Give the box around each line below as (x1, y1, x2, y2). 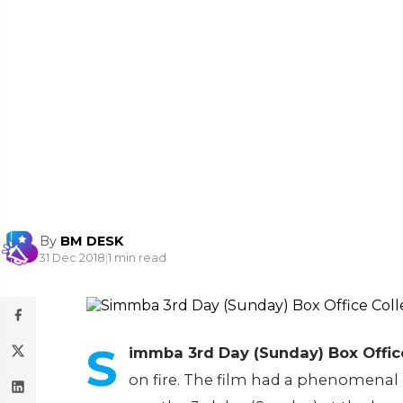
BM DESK (60, 232, 123, 249)
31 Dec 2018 (40, 250, 105, 264)
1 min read (108, 250, 166, 264)
